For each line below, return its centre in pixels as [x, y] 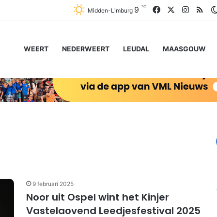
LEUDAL [136, 49]
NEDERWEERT [86, 49]
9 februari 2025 [53, 184]
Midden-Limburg [110, 10]
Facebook [178, 9]
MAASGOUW [184, 49]
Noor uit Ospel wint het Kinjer [98, 197]
